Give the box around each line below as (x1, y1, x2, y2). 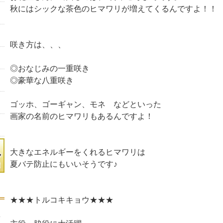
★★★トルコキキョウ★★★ (9, 196, 113, 204)
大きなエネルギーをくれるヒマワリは (9, 148, 145, 156)
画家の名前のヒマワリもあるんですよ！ (9, 112, 153, 120)
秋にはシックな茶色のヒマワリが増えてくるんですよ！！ (9, 4, 217, 13)
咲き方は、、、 (9, 40, 66, 49)
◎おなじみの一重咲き (9, 64, 90, 73)
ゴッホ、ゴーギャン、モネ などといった (9, 100, 161, 109)
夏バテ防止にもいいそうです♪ (9, 160, 117, 168)
